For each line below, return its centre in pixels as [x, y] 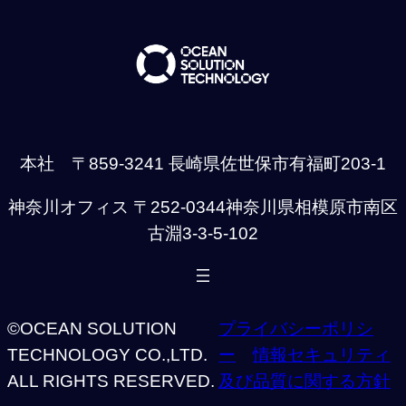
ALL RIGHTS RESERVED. [111, 382]
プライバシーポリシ [296, 329]
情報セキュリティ [322, 355]
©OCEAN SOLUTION [92, 329]
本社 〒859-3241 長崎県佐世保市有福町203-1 [203, 164]
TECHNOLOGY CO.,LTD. [107, 355]
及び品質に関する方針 [305, 382]
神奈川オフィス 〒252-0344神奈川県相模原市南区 [203, 208]
